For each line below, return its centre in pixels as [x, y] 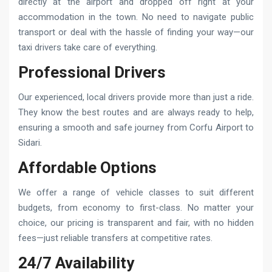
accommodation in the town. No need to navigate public [136, 17]
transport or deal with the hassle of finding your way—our [136, 32]
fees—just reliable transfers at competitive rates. [115, 238]
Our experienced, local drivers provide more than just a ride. [136, 97]
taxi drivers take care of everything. [88, 47]
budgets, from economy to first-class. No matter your [136, 207]
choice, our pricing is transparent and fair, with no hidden [136, 223]
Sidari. [30, 142]
